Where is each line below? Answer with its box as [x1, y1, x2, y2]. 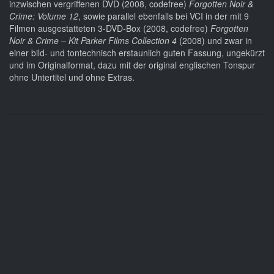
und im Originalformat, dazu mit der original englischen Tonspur [9, 59, 255, 72]
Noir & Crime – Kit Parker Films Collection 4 [9, 34, 179, 47]
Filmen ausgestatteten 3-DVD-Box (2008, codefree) [9, 22, 210, 35]
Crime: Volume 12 [9, 10, 78, 23]
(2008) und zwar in [179, 34, 252, 47]
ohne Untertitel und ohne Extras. [9, 71, 135, 84]
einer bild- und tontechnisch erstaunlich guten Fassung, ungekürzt [9, 46, 265, 59]
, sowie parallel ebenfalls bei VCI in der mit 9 [78, 10, 249, 23]
